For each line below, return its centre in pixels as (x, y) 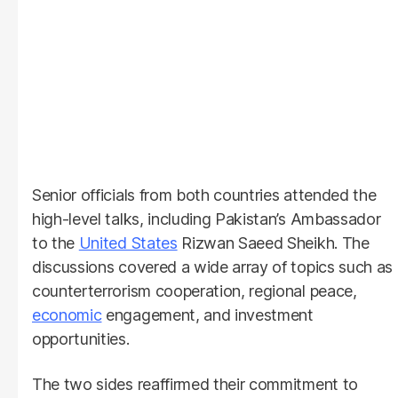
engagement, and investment (207, 314)
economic (67, 314)
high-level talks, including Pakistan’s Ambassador (207, 219)
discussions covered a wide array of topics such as (212, 267)
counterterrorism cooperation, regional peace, (195, 291)
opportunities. (81, 338)
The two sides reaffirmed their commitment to (195, 384)
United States (128, 243)
